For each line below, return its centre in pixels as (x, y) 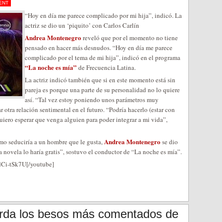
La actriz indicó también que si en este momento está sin (100, 80)
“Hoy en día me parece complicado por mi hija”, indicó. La (103, 15)
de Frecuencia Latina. (106, 67)
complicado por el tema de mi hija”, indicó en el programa (103, 57)
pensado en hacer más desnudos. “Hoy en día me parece (99, 48)
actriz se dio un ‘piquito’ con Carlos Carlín (82, 25)
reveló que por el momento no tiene (130, 38)
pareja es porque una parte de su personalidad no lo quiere (102, 90)
